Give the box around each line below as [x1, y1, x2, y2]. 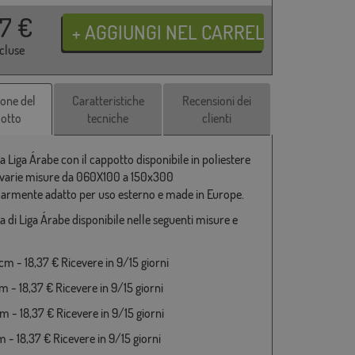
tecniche [87, 110, 129, 127]
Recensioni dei [182, 93, 252, 109]
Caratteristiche [71, 93, 144, 109]
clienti [202, 110, 232, 127]
